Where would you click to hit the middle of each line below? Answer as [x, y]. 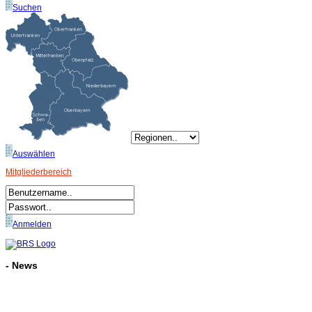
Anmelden [32, 224]
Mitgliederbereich [39, 172]
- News [22, 266]
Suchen [27, 8]
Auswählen [34, 154]
